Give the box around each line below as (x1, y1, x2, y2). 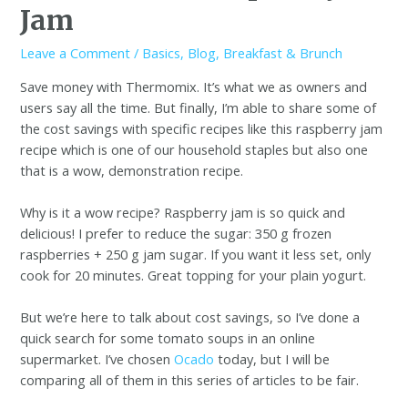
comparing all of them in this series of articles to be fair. (20, 371, 360, 390)
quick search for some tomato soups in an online (20, 329, 316, 348)
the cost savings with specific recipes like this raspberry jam (20, 118, 383, 138)
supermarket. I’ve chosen (20, 350, 175, 369)
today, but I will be (214, 350, 331, 369)
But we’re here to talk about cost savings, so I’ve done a (20, 308, 361, 327)
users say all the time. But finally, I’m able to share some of (20, 97, 377, 117)
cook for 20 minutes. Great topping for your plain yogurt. (20, 266, 367, 285)
